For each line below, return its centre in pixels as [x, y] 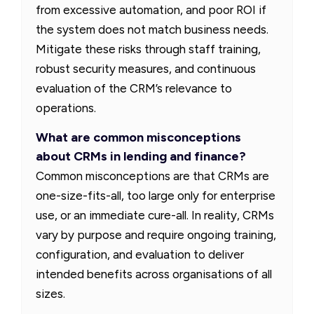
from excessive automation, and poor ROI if [151, 9]
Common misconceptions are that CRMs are [152, 176]
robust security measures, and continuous [146, 68]
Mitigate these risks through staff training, [148, 49]
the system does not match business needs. [152, 29]
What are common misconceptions [138, 137]
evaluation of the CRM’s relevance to [134, 88]
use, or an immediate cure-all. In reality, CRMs [155, 215]
